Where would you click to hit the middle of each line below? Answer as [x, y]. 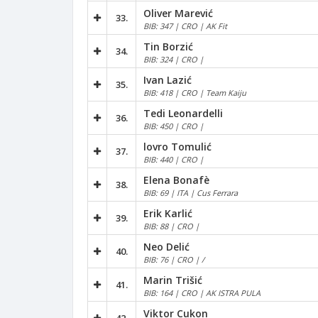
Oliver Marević [178, 13]
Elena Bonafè [176, 180]
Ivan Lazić [168, 79]
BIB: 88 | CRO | [171, 226]
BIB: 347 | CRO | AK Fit [185, 26]
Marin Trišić [173, 280]
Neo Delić [166, 246]
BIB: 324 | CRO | [174, 59]
